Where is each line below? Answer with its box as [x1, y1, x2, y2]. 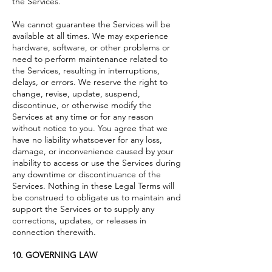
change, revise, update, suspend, [12, 87, 140, 99]
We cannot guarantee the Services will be [12, 18, 171, 30]
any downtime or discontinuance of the [12, 168, 161, 180]
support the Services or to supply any [12, 203, 154, 214]
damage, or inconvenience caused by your [12, 145, 174, 157]
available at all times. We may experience [12, 30, 168, 41]
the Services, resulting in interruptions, [12, 64, 160, 76]
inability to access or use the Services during [12, 157, 181, 168]
